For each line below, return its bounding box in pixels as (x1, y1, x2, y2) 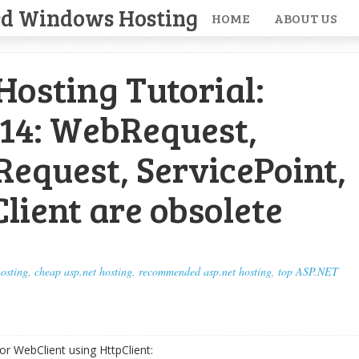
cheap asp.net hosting (34, 264, 132, 279)
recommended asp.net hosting (139, 264, 272, 279)
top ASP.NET (278, 264, 338, 279)
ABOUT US (274, 10, 337, 26)
